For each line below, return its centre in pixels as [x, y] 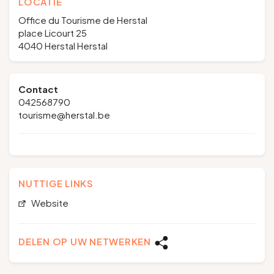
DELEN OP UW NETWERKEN [85, 241]
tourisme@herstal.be [64, 115]
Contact [38, 89]
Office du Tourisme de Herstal [83, 20]
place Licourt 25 [53, 33]
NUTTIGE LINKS [56, 183]
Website [49, 203]
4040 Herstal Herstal [63, 46]
